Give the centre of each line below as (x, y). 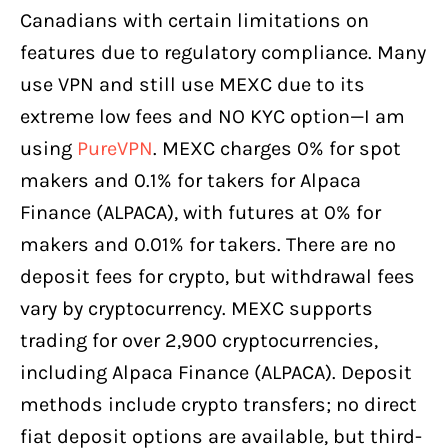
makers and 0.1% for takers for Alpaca (190, 180)
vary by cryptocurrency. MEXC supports (196, 308)
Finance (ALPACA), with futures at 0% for (200, 212)
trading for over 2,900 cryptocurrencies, (199, 340)
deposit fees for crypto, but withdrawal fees (217, 276)
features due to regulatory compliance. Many (223, 52)
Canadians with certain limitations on (194, 20)
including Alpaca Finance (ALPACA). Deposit (216, 372)
